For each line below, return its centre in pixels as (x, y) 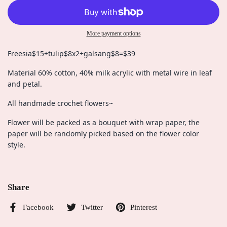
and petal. (25, 84)
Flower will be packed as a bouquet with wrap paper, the (104, 122)
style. (17, 145)
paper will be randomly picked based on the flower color (103, 134)
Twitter (92, 207)
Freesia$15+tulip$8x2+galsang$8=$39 (71, 53)
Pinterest (144, 207)
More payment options (113, 33)
